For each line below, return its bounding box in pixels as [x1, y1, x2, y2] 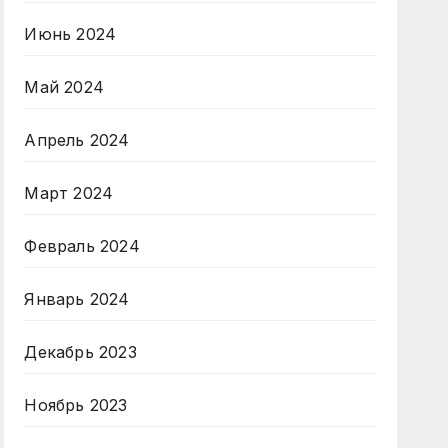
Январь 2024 [24, 289, 130, 309]
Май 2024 [24, 77, 104, 97]
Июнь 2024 [24, 24, 117, 44]
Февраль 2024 [24, 236, 140, 256]
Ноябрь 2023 [24, 395, 128, 415]
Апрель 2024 [24, 130, 130, 150]
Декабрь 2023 [24, 342, 137, 362]
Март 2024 [24, 183, 114, 203]
